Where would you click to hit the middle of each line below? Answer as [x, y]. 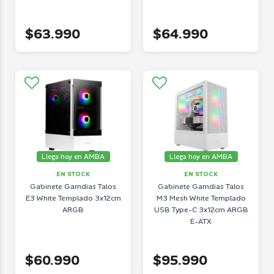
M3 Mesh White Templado [201, 198]
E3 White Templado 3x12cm [73, 198]
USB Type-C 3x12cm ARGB [201, 209]
